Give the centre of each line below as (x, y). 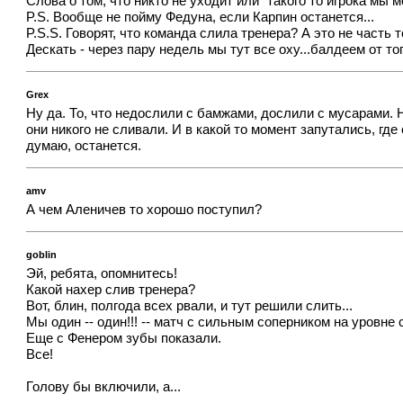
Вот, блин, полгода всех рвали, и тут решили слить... (190, 306)
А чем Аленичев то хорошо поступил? (144, 210)
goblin (42, 254)
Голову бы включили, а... (104, 387)
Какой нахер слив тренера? (111, 290)
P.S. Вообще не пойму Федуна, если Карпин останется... (201, 18)
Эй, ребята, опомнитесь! (102, 274)
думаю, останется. (84, 146)
